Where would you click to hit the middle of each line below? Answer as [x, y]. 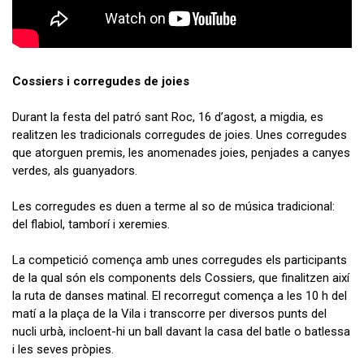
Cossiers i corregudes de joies [101, 81]
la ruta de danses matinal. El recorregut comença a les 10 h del [180, 295]
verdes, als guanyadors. [75, 170]
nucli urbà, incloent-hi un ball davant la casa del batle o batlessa [181, 331]
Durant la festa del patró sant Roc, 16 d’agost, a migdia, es [168, 117]
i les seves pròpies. [63, 349]
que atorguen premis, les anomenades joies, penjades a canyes [181, 152]
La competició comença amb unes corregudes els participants [180, 260]
